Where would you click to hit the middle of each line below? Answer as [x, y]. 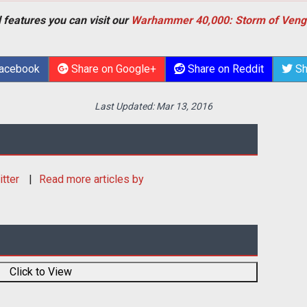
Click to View [40, 271]
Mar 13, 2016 [184, 106]
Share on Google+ [112, 69]
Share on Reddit [224, 69]
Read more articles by [91, 179]
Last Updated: [125, 106]
